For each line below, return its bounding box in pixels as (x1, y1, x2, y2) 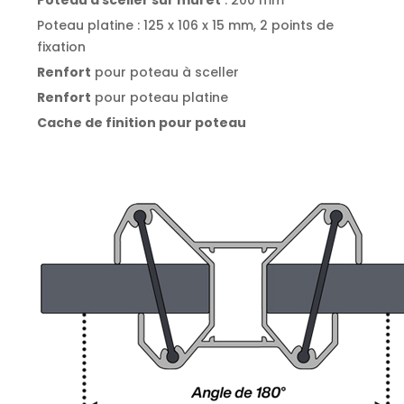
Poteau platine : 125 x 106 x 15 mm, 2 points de (37, 15, 334, 34)
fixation (37, 37, 86, 56)
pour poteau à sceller (91, 62, 239, 81)
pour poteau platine (91, 87, 228, 106)
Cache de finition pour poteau (37, 113, 246, 132)
